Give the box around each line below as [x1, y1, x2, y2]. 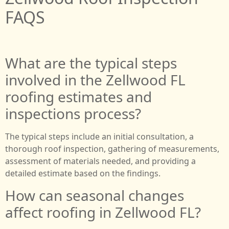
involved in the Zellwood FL [5, 70, 186, 90]
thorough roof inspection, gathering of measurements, [5, 143, 219, 155]
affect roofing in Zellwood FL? [5, 202, 201, 222]
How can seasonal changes [5, 185, 184, 205]
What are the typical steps [5, 53, 177, 73]
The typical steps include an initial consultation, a [5, 131, 194, 143]
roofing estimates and [5, 87, 152, 107]
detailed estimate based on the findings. [5, 168, 161, 179]
